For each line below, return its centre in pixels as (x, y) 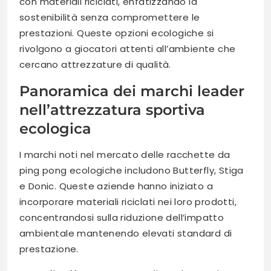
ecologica (55, 129)
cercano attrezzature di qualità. (95, 65)
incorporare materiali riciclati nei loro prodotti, (128, 202)
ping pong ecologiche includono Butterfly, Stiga (132, 171)
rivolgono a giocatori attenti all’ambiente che (128, 49)
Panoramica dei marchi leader (132, 91)
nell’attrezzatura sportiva (112, 110)
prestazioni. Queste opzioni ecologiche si (117, 33)
